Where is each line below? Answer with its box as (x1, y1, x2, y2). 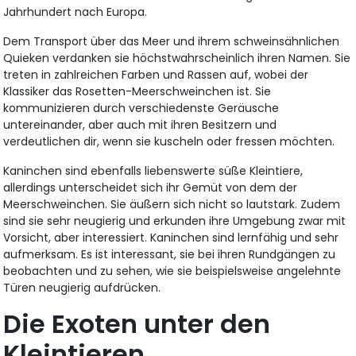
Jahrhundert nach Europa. (3, 4, 148, 21)
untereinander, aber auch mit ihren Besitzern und (3, 117, 277, 133)
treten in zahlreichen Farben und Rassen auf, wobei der (3, 67, 309, 83)
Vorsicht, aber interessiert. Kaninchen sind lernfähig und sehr (3, 230, 339, 246)
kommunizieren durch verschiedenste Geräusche (3, 100, 280, 117)
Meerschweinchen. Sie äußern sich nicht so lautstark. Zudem (3, 196, 341, 213)
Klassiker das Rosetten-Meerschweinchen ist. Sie (3, 83, 272, 100)
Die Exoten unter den (3, 306, 271, 342)
